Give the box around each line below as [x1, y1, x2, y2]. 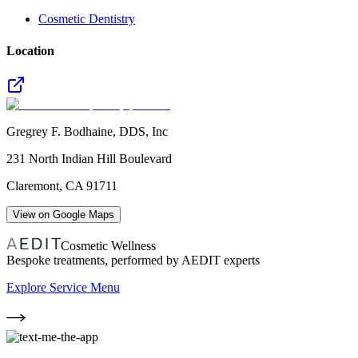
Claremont [6, 178, 59, 193]
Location [6, 43, 54, 58]
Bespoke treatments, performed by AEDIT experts [6, 253, 260, 267]
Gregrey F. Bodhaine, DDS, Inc [6, 124, 168, 138]
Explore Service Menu [6, 280, 120, 294]
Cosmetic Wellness [61, 238, 156, 253]
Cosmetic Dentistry [38, 12, 135, 26]
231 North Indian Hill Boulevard [6, 151, 172, 165]
